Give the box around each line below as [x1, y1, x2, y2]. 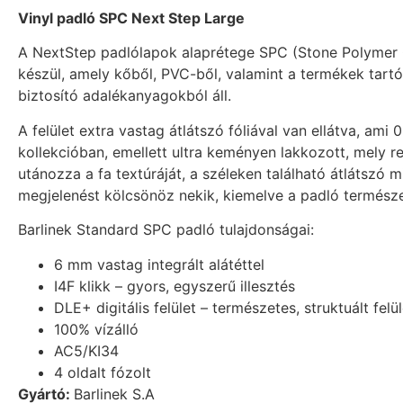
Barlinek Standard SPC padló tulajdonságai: [18, 220, 314, 239]
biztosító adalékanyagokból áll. [18, 86, 231, 105]
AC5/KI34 [54, 341, 119, 360]
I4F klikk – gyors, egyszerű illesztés [54, 276, 295, 295]
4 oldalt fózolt [54, 363, 151, 381]
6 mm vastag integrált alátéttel [54, 255, 264, 273]
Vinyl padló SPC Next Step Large [18, 9, 245, 28]
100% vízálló [54, 319, 139, 338]
